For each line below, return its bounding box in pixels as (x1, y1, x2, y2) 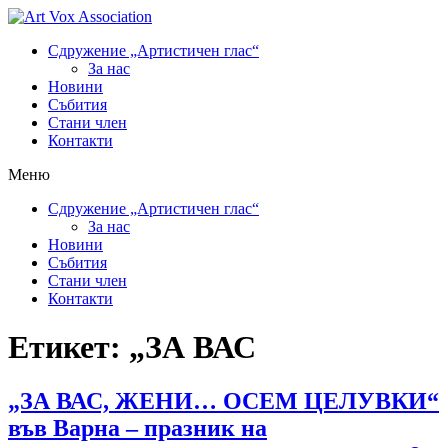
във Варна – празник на (8, 414, 267, 441)
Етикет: (8, 329, 129, 366)
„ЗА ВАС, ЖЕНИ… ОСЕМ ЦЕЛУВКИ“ (8, 387, 439, 414)
